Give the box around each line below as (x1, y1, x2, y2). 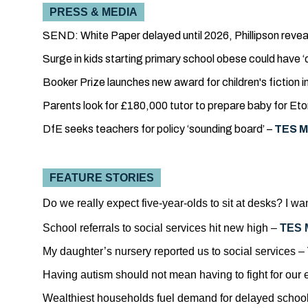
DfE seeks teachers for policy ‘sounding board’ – (43, 123, 272, 135)
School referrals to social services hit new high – (43, 222, 277, 234)
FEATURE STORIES (49, 172, 154, 184)
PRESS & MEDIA (49, 6, 137, 18)
